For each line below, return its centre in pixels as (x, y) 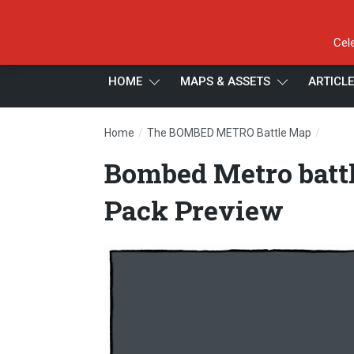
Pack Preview (194, 210)
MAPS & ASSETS (225, 81)
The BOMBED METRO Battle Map (229, 133)
